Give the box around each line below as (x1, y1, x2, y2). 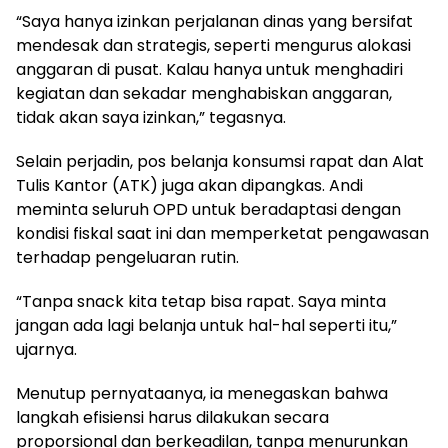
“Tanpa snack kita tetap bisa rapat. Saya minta (16, 290, 386, 314)
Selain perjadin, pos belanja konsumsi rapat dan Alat (16, 150, 424, 174)
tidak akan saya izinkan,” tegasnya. (16, 106, 286, 130)
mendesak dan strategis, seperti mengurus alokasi (16, 34, 411, 58)
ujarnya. (16, 338, 77, 362)
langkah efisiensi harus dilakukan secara (16, 406, 329, 430)
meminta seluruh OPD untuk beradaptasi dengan (16, 198, 401, 222)
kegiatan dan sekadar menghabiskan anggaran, (16, 82, 392, 106)
